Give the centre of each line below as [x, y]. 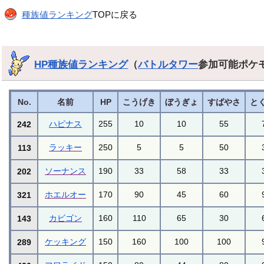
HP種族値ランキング [81, 64]
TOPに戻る [115, 15]
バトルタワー [168, 64]
